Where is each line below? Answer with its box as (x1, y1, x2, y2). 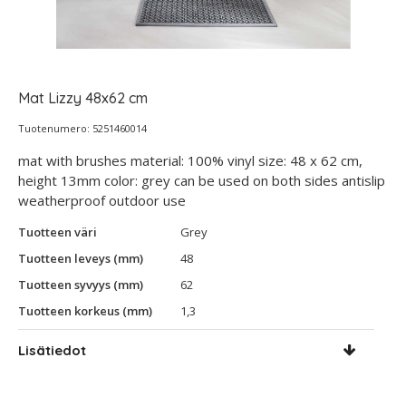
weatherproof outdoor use (18, 191, 186, 209)
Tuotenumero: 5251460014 (18, 121, 147, 135)
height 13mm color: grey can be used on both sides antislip (18, 171, 385, 189)
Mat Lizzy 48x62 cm (18, 89, 148, 107)
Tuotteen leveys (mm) (18, 250, 143, 266)
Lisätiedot (18, 342, 86, 359)
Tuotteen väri (18, 224, 97, 240)
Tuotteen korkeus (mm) (18, 303, 152, 319)
